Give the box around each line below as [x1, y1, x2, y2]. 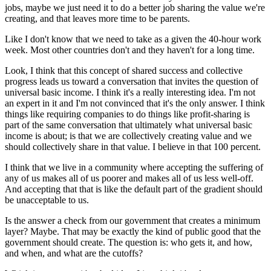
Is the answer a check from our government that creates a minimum [5, 215, 260, 226]
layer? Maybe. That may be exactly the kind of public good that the [5, 226, 261, 237]
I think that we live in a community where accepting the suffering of [5, 162, 263, 172]
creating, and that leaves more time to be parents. [5, 13, 190, 24]
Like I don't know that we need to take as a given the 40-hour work [5, 33, 261, 44]
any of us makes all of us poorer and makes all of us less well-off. [5, 172, 253, 183]
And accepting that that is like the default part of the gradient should [5, 183, 263, 194]
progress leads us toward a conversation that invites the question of [5, 76, 258, 87]
